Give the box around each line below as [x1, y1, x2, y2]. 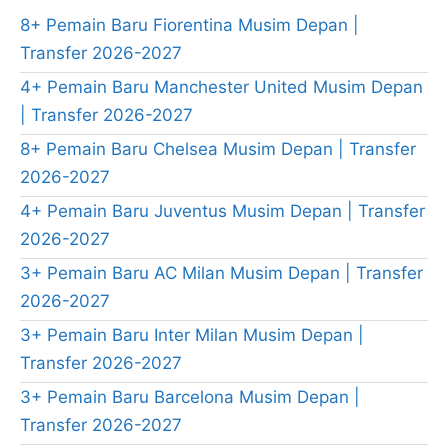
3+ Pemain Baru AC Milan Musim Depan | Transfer [20, 263, 423, 284]
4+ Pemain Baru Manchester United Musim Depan [20, 77, 423, 98]
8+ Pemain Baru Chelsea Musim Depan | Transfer [20, 139, 416, 160]
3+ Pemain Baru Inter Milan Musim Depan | [20, 325, 364, 346]
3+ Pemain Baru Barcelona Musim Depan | [20, 387, 360, 408]
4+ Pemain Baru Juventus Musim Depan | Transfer [20, 201, 425, 222]
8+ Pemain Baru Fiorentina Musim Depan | [20, 15, 359, 36]
